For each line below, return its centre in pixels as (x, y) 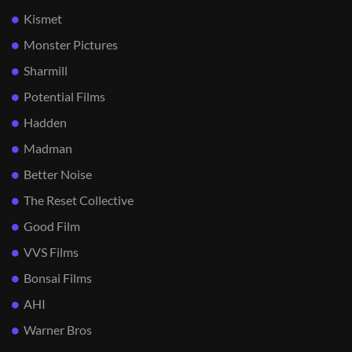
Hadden (45, 122)
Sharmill (46, 70)
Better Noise (58, 174)
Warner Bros (58, 329)
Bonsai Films (58, 277)
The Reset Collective (79, 200)
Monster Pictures (71, 44)
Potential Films (64, 96)
